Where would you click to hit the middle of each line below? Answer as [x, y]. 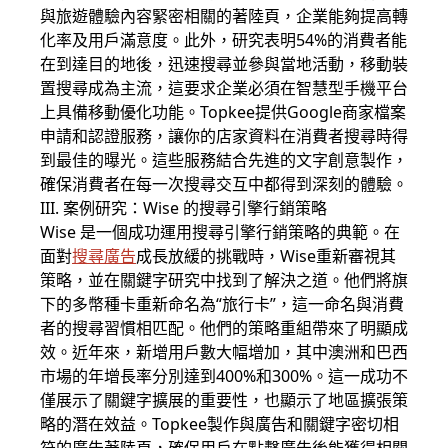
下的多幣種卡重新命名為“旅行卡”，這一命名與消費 [222, 304]
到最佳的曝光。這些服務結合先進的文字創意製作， [224, 160]
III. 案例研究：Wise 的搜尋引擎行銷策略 [183, 208]
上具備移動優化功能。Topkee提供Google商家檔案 [223, 112]
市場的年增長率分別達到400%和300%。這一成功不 [224, 376]
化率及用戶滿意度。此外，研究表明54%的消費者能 [223, 40]
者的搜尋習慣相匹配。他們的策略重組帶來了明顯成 [224, 328]
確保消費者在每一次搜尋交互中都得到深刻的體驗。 [224, 184]
